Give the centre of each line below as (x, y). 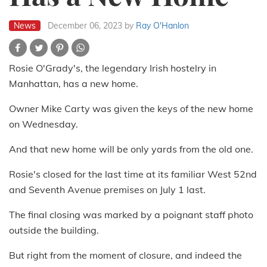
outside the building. (54, 230)
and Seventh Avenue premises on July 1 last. (107, 190)
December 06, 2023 (85, 26)
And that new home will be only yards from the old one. (131, 149)
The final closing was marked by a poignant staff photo (131, 215)
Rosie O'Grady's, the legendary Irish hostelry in (113, 68)
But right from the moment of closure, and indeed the (125, 255)
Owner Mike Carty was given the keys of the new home (131, 109)
